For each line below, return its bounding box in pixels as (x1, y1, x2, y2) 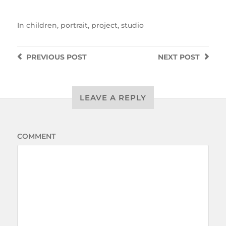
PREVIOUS (26, 52, 65, 62)
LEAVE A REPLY (80, 93, 146, 103)
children (26, 21, 57, 30)
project (91, 21, 118, 30)
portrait (60, 21, 88, 30)
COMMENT (17, 132, 55, 141)
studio (121, 21, 144, 30)
